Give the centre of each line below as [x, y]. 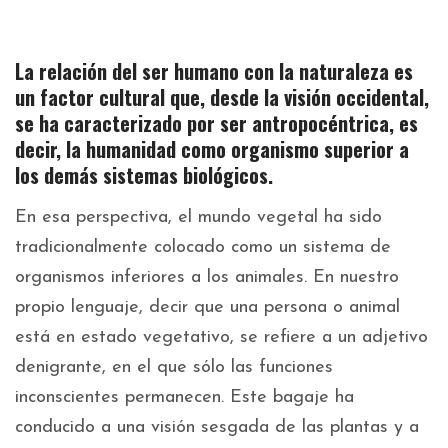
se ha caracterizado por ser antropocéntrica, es [216, 123]
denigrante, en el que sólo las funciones [174, 368]
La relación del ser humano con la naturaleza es [214, 71]
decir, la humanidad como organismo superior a [212, 149]
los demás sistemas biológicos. [144, 175]
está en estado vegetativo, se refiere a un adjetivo [221, 338]
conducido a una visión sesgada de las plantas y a [217, 428]
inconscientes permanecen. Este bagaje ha [184, 398]
